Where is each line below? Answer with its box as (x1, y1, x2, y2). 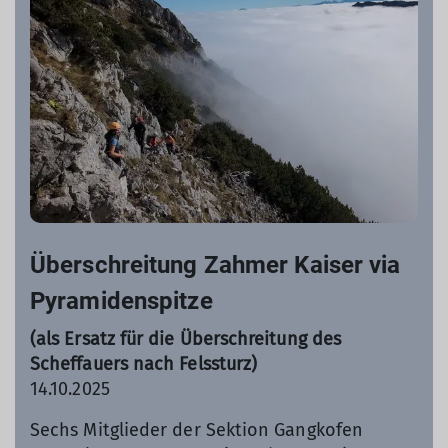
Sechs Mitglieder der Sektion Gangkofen (30, 418, 364, 441)
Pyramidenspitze (30, 286, 213, 315)
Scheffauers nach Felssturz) (30, 352, 258, 375)
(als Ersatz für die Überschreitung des (30, 327, 342, 350)
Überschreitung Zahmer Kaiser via (30, 250, 401, 279)
